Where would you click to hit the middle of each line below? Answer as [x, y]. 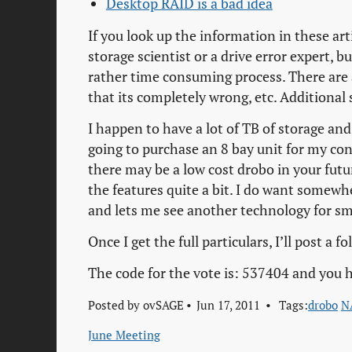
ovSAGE [163, 304]
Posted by [115, 304]
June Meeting [124, 334]
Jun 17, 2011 [228, 304]
